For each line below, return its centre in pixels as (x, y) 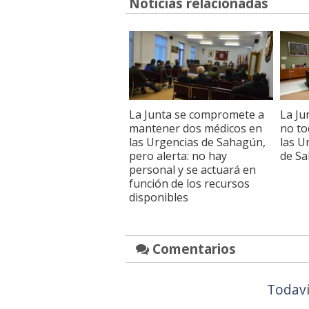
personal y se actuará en (192, 169)
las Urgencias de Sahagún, (197, 142)
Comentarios (192, 248)
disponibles (159, 197)
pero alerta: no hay (178, 156)
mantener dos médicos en (196, 128)
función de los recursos (189, 183)
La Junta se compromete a (197, 114)
